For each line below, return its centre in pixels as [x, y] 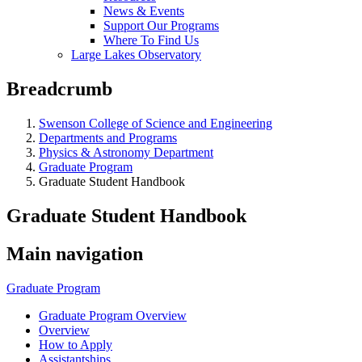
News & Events [144, 11]
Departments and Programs [108, 137]
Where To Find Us [151, 40]
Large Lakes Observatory [136, 55]
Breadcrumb [59, 88]
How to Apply [76, 344]
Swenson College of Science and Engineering [156, 123]
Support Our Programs [161, 25]
